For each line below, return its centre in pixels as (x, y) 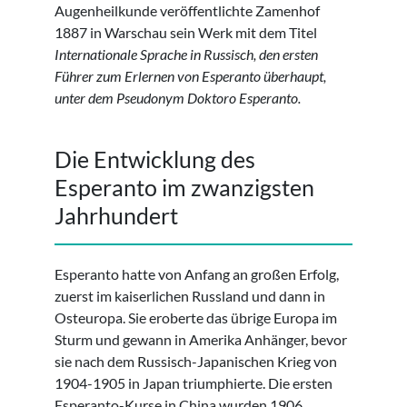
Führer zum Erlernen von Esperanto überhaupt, (190, 75)
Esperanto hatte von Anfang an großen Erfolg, (197, 273)
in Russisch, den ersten (253, 54)
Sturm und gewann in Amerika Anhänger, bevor (201, 339)
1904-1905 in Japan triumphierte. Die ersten (194, 382)
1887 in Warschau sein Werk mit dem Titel (186, 32)
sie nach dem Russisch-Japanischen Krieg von (196, 361)
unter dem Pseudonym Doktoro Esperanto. (178, 97)
